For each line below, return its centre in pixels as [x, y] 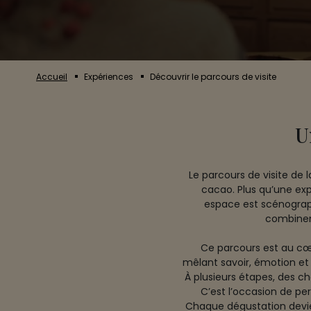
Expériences [109, 77]
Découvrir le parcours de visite [213, 77]
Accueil [52, 77]
